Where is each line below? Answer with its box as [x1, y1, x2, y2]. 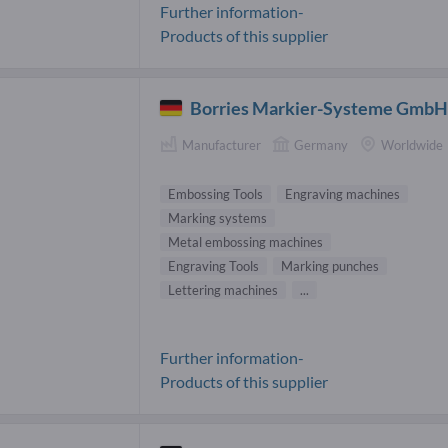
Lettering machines [168, 281, 278, 298]
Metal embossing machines [168, 233, 323, 250]
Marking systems [168, 209, 267, 226]
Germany [294, 136, 348, 153]
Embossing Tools [168, 185, 263, 202]
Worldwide [381, 136, 443, 153]
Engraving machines [285, 185, 400, 202]
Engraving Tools [168, 257, 259, 274]
